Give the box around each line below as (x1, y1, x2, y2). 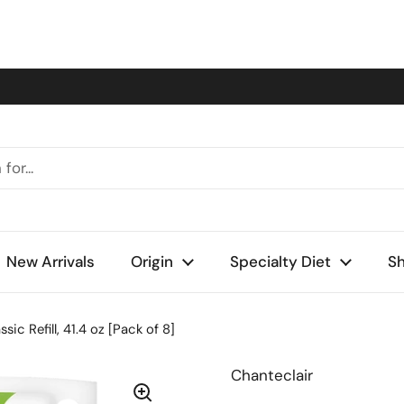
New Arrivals (6, 252, 95, 271)
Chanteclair (231, 365, 313, 385)
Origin (131, 252, 173, 271)
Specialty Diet (230, 252, 331, 271)
